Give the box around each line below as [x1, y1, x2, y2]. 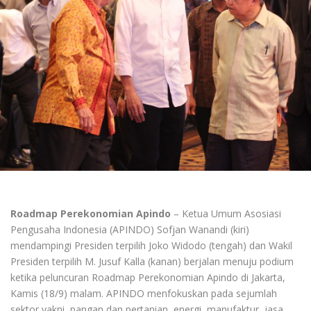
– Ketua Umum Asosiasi [171, 207, 281, 221]
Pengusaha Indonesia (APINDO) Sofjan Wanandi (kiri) [10, 223, 249, 237]
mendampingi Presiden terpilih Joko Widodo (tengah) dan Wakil [10, 239, 292, 253]
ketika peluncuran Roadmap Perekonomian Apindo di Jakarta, [10, 271, 285, 285]
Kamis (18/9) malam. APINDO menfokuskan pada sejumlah [10, 287, 277, 301]
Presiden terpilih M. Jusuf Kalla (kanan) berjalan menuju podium [10, 255, 294, 269]
